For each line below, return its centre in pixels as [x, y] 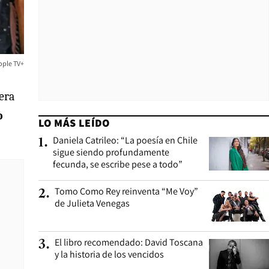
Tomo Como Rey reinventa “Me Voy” [126, 191]
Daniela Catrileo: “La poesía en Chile [125, 140]
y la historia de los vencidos [109, 254]
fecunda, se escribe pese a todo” [118, 164]
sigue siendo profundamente [111, 152]
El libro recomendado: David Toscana [129, 242]
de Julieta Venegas [92, 203]
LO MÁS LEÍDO [74, 123]
